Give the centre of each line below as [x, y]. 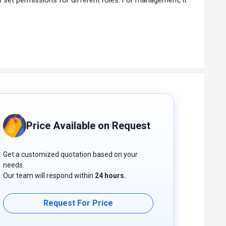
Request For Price [78, 203]
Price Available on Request [88, 125]
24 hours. [110, 175]
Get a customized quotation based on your [70, 154]
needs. [14, 165]
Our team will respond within [49, 175]
